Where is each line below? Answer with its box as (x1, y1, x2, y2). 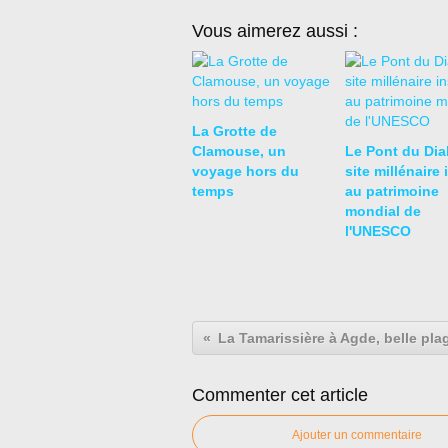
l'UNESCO (344, 223, 411, 239)
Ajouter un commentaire (292, 428, 422, 442)
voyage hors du (192, 163, 299, 179)
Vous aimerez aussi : (192, 21, 358, 41)
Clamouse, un (192, 143, 286, 159)
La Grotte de (192, 123, 277, 139)
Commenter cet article (192, 385, 368, 405)
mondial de (344, 203, 421, 219)
